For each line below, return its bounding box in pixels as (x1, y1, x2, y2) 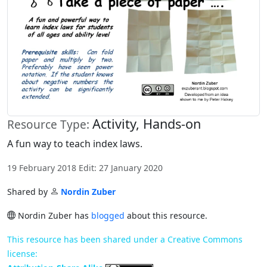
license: (7, 247, 38, 259)
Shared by (7, 185, 50, 197)
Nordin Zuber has (15, 209, 91, 221)
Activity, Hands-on (92, 114, 201, 132)
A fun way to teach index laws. (7, 136, 142, 150)
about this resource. (125, 209, 207, 221)
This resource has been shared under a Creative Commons (7, 233, 243, 245)
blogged (91, 209, 125, 221)
